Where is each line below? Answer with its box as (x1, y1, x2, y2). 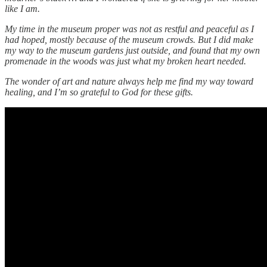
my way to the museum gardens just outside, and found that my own (5, 45, 260, 56)
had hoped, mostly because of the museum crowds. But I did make (5, 35, 253, 45)
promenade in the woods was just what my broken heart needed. (5, 56, 246, 67)
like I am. (5, 4, 40, 14)
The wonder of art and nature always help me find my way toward (5, 76, 253, 87)
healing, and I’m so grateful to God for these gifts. (5, 87, 193, 98)
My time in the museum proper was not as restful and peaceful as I (5, 24, 254, 35)
